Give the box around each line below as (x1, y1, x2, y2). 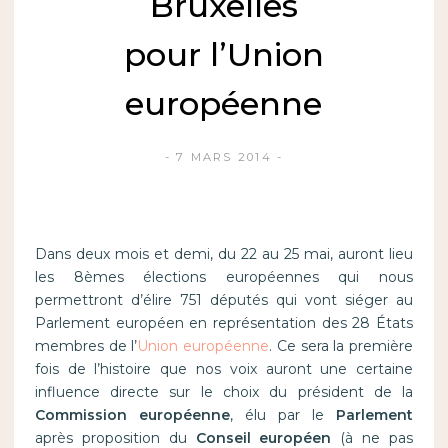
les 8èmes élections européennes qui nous (34, 268, 414, 287)
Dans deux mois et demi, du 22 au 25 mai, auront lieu (34, 245, 414, 264)
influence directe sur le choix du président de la (34, 383, 414, 402)
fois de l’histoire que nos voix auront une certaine (34, 360, 414, 379)
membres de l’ (34, 337, 138, 356)
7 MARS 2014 (176, 150, 272, 165)
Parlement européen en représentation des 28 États (34, 314, 414, 333)
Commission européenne (34, 406, 230, 425)
